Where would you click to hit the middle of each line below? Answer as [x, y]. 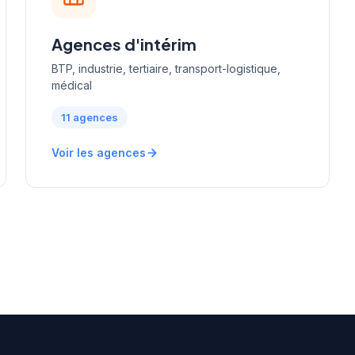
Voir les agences [99, 152]
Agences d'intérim [124, 44]
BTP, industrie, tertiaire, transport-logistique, [166, 68]
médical [72, 85]
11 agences [90, 117]
